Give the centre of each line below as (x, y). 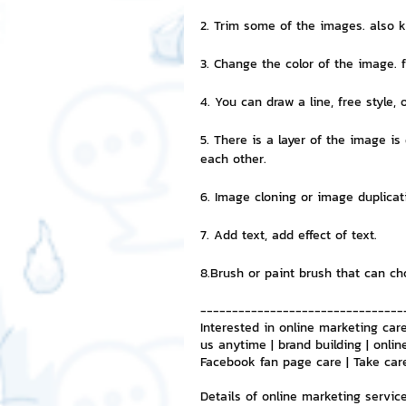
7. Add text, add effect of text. (289, 235)
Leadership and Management (306, 118)
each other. (233, 159)
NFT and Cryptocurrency (290, 45)
